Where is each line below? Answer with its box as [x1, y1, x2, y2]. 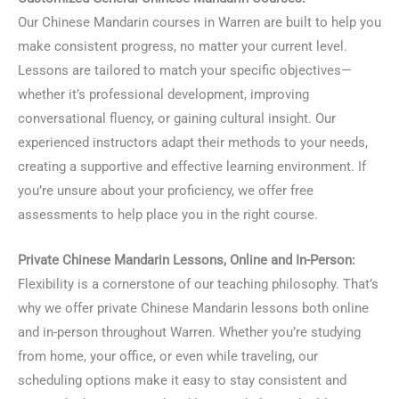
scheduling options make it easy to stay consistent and [18, 371, 346, 388]
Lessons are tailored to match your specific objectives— [18, 62, 352, 79]
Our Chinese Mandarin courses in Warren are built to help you [18, 14, 381, 31]
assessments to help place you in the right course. [18, 207, 318, 224]
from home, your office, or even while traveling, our [18, 347, 318, 364]
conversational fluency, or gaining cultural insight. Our [18, 110, 336, 127]
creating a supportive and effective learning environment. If [18, 159, 366, 175]
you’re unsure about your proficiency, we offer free [18, 183, 313, 199]
